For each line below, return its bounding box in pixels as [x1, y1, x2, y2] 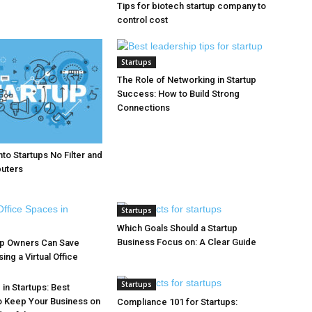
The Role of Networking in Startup [117, 75, 256, 85]
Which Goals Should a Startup [117, 223, 237, 233]
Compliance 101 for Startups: [117, 297, 237, 307]
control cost [117, 15, 168, 25]
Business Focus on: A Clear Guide [117, 237, 256, 247]
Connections [117, 102, 170, 113]
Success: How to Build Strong [117, 88, 240, 99]
